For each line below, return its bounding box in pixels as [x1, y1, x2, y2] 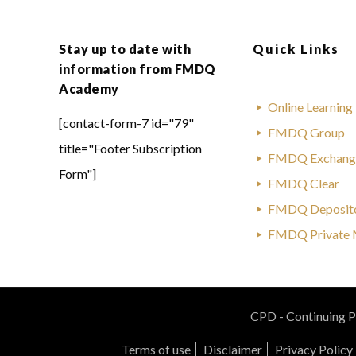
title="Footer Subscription [59, 140, 202, 156]
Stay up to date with [59, 41, 191, 56]
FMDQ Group [268, 124, 345, 140]
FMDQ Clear [268, 175, 339, 191]
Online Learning [268, 99, 353, 114]
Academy [59, 80, 119, 96]
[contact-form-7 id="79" [59, 114, 194, 130]
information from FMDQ [59, 60, 216, 76]
